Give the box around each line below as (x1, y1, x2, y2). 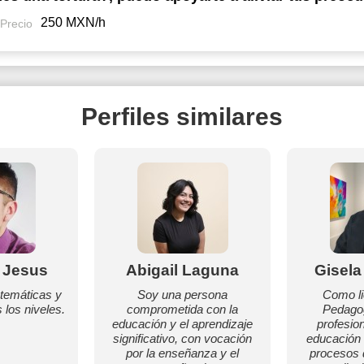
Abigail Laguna (126, 262, 239, 279)
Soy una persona (137, 288, 227, 301)
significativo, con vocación (113, 331, 252, 345)
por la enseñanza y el (126, 346, 239, 360)
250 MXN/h (41, 15, 106, 29)
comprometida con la (127, 302, 238, 316)
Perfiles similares (81, 103, 283, 130)
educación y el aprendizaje (112, 317, 253, 331)
